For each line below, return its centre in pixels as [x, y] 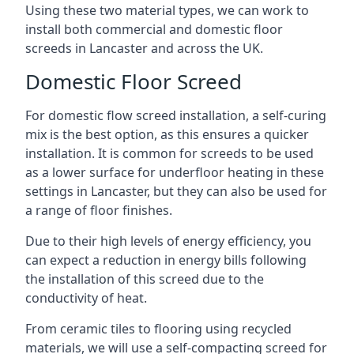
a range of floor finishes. [99, 210]
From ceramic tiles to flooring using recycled [158, 329]
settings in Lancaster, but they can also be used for [176, 191]
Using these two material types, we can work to [167, 10]
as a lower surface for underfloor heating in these [175, 172]
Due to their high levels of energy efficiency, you [168, 241]
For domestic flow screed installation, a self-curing [176, 115]
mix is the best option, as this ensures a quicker [167, 134]
